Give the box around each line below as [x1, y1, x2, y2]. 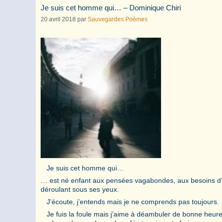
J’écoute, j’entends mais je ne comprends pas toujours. [41, 197, 219, 206]
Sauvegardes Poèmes [88, 15, 148, 23]
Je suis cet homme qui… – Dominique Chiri [41, 3, 181, 12]
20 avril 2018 [41, 15, 76, 23]
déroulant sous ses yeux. [41, 185, 119, 193]
